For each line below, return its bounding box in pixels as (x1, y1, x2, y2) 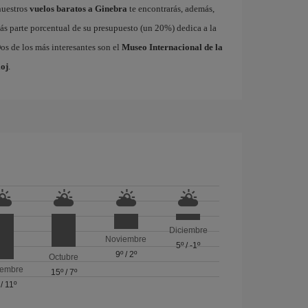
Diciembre (168, 225, 208, 235)
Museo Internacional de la (121, 42, 223, 52)
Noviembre (105, 234, 147, 244)
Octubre (49, 252, 79, 263)
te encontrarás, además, (126, 3, 214, 14)
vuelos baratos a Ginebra (29, 3, 127, 14)
